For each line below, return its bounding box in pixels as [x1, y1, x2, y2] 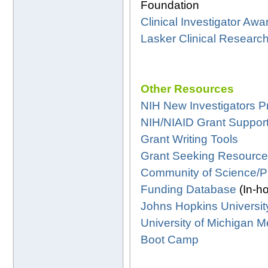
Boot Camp [141, 233, 199, 246]
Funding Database [141, 182, 236, 196]
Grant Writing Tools [141, 132, 238, 145]
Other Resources [141, 82, 234, 95]
